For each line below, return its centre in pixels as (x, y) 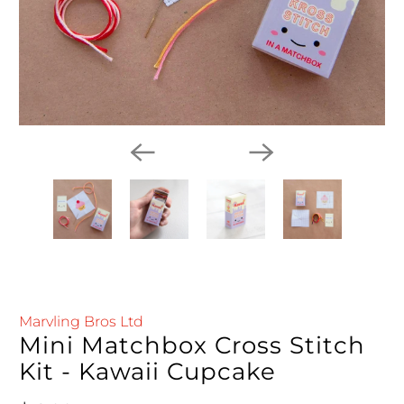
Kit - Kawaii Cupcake (148, 371)
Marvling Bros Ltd (82, 321)
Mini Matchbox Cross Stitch (193, 345)
